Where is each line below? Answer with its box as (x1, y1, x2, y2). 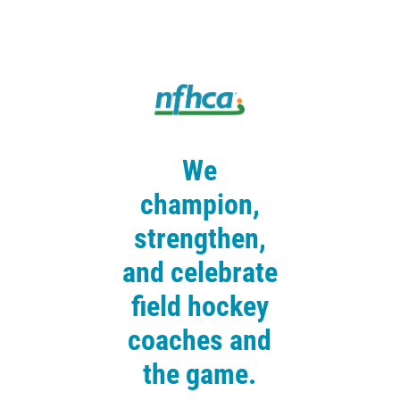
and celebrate (121, 254, 278, 289)
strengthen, (133, 221, 266, 255)
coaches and (128, 322, 272, 357)
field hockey (130, 288, 269, 323)
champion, (139, 187, 260, 221)
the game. (143, 356, 257, 391)
